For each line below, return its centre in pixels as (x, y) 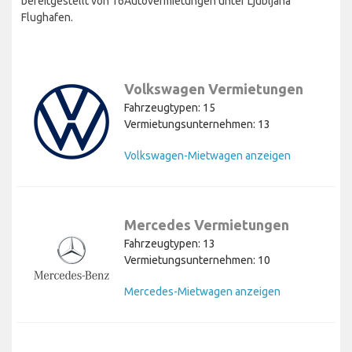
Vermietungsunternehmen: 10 (197, 260)
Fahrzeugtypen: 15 (170, 108)
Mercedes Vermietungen (207, 225)
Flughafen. (47, 18)
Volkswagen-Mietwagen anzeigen (207, 156)
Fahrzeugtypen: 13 (170, 244)
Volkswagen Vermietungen (214, 89)
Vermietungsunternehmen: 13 (197, 125)
